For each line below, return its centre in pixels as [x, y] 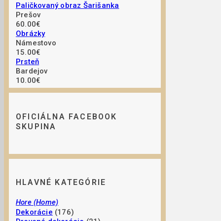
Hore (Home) [37, 203]
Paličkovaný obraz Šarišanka [68, 6]
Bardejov [32, 71]
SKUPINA [36, 126]
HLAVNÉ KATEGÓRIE [61, 183]
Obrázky [31, 34]
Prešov [28, 15]
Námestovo [36, 43]
